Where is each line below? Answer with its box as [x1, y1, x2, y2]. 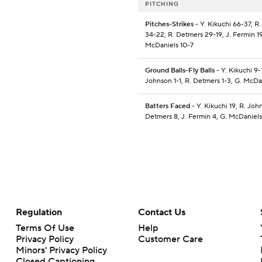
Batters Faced [145, 102, 190, 111]
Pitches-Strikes [145, 20, 194, 29]
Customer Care [137, 233, 203, 246]
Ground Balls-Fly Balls [145, 66, 215, 75]
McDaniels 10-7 [145, 41, 194, 50]
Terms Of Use [15, 222, 74, 235]
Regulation [15, 206, 62, 219]
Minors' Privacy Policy [15, 244, 107, 257]
